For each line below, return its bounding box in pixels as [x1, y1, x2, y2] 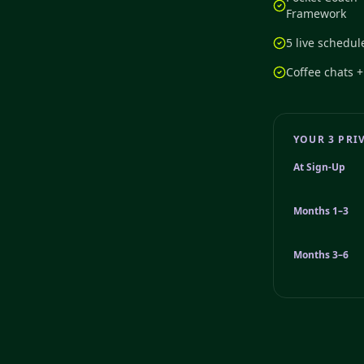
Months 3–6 [293, 248, 349, 262]
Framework [286, 6, 346, 21]
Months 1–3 [293, 204, 349, 218]
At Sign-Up [293, 160, 345, 174]
